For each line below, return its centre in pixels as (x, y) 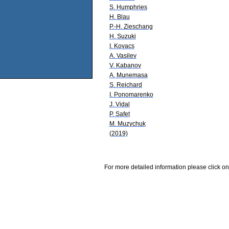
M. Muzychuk (127, 123)
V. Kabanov (125, 65)
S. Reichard (125, 85)
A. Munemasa (128, 75)
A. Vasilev (123, 55)
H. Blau (119, 17)
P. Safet (119, 114)
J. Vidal (119, 104)
